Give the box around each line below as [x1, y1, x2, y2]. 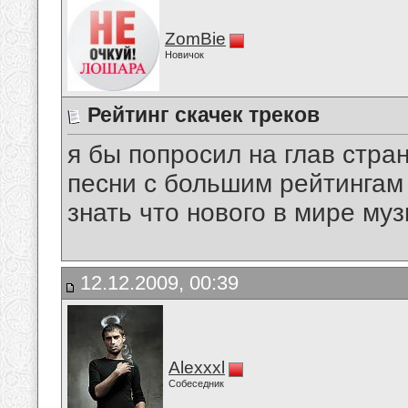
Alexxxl [168, 358, 225, 377]
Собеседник [168, 378, 224, 389]
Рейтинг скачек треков [87, 103, 320, 127]
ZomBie [165, 29, 226, 48]
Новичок [165, 49, 204, 60]
